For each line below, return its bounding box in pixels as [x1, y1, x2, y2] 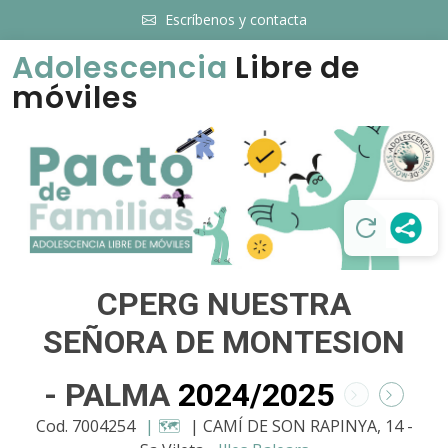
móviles [12, 77, 139, 119]
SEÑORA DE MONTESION [43, 322, 405, 361]
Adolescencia [12, 47, 228, 89]
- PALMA [44, 375, 178, 414]
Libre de [227, 47, 360, 89]
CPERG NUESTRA [97, 284, 351, 323]
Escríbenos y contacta [164, 10, 307, 29]
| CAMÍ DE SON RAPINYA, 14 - [189, 414, 413, 437]
